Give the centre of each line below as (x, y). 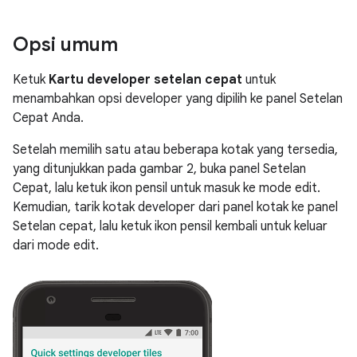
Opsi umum (65, 45)
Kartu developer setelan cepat (145, 80)
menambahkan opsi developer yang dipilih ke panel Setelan (178, 99)
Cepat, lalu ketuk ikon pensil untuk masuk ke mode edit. (167, 188)
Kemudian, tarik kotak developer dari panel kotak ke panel (175, 207)
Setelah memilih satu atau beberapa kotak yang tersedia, (175, 150)
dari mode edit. (56, 245)
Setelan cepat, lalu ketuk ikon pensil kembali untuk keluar (170, 226)
